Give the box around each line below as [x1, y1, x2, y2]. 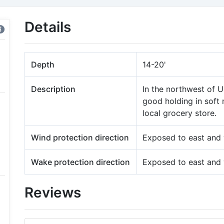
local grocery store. [142, 108, 216, 118]
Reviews [24, 184, 81, 201]
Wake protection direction [31, 157, 130, 167]
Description [31, 84, 75, 94]
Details [24, 18, 71, 35]
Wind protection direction [31, 132, 129, 142]
